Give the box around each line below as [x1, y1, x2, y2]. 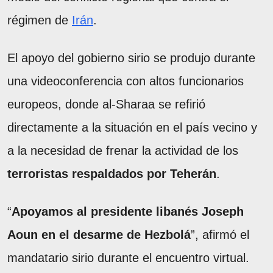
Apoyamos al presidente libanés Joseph [12, 204, 244, 218]
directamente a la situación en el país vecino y [7, 120, 257, 134]
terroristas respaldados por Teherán [7, 166, 216, 180]
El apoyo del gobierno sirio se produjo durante [7, 51, 255, 65]
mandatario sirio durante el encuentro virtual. [7, 250, 249, 264]
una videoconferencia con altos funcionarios [7, 74, 244, 88]
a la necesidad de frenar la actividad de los [7, 143, 238, 157]
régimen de [7, 13, 72, 27]
